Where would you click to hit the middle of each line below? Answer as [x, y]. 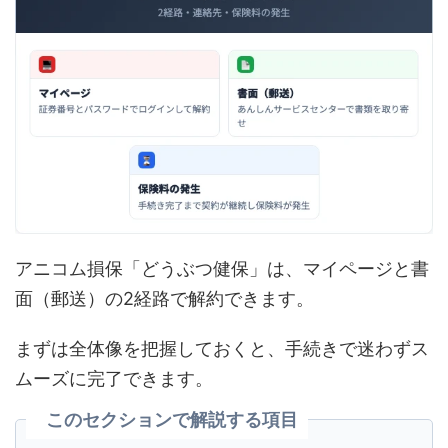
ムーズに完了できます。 [114, 378]
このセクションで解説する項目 [172, 419]
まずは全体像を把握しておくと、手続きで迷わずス [222, 348]
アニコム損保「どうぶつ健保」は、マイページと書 [222, 268]
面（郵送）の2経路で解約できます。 [164, 298]
